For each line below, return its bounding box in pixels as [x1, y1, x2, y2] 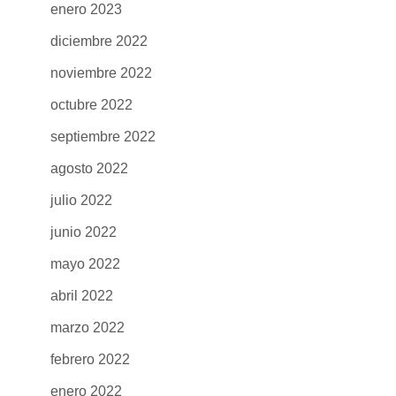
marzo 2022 [49, 319, 125, 335]
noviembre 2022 [49, 65, 152, 80]
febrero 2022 [49, 351, 130, 367]
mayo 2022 [49, 255, 120, 271]
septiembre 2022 [49, 128, 156, 144]
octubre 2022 [49, 96, 133, 112]
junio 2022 [49, 224, 117, 240]
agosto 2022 [49, 160, 128, 176]
